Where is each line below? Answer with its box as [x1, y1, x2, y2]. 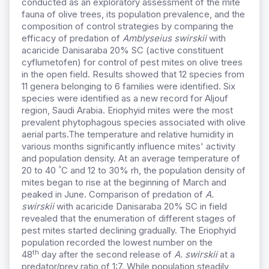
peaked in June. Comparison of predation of [22, 189, 205, 201]
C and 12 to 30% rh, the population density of [61, 165, 246, 177]
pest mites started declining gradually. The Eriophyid [22, 225, 236, 237]
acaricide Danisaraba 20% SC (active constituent [22, 44, 223, 56]
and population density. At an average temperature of [22, 153, 240, 165]
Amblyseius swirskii [122, 32, 207, 44]
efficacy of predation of [22, 32, 122, 44]
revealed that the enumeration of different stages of [22, 213, 236, 225]
